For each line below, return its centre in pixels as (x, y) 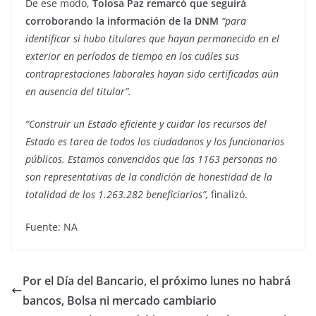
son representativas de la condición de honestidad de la (149, 177)
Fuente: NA (51, 227)
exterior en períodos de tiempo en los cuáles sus (132, 56)
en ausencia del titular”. (78, 92)
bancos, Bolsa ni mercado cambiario (120, 301)
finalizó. (228, 195)
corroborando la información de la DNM (122, 21)
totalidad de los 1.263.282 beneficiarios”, (117, 195)
